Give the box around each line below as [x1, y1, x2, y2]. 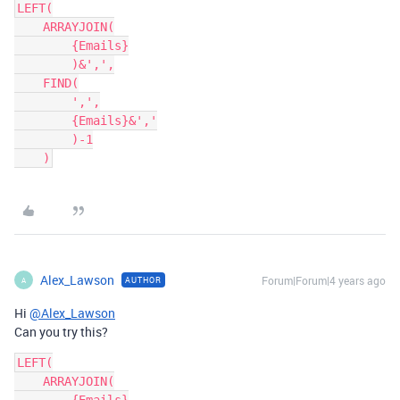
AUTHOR [125, 274, 162, 286]
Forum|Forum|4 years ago [262, 273, 386, 287]
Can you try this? [14, 323, 108, 340]
